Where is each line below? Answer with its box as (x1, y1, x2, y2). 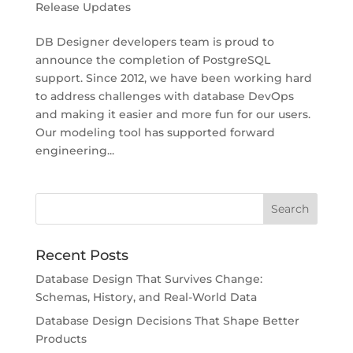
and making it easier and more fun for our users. (35, 106, 310, 121)
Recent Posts (35, 246, 128, 264)
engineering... (35, 143, 114, 158)
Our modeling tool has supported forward (35, 124, 275, 139)
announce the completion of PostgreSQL (35, 52, 270, 67)
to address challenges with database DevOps (35, 88, 294, 103)
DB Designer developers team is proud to (35, 34, 274, 49)
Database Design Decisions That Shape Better (35, 313, 299, 328)
